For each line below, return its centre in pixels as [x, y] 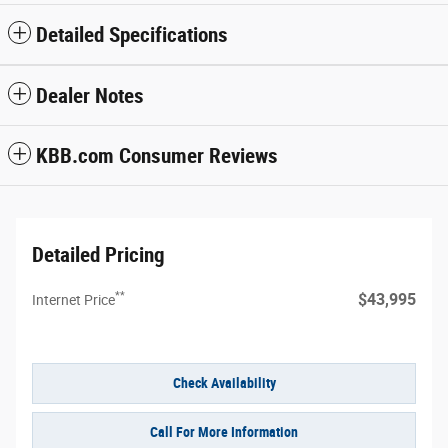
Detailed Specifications [132, 34]
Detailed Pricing [98, 254]
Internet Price [73, 299]
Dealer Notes [90, 95]
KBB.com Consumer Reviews [157, 155]
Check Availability [224, 382]
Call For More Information [224, 432]
